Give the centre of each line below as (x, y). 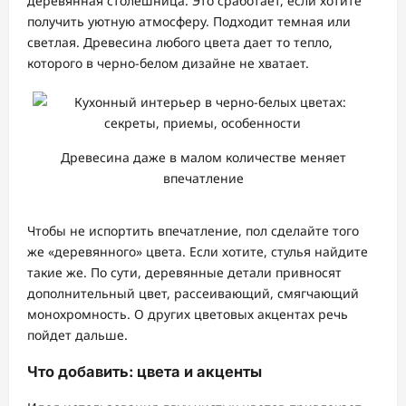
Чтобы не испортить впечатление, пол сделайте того (193, 231)
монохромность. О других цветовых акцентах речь (188, 314)
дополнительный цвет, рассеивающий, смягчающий (193, 294)
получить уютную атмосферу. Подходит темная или (189, 22)
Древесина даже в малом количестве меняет (203, 158)
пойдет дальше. (77, 335)
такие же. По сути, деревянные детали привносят (184, 273)
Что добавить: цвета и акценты (145, 371)
